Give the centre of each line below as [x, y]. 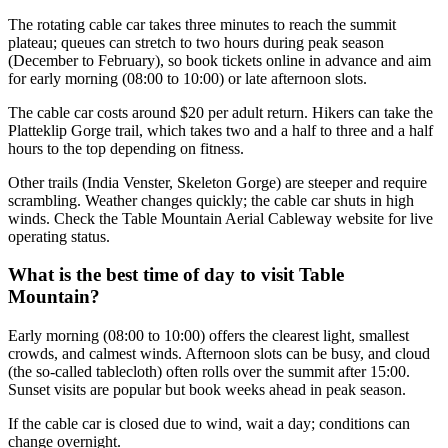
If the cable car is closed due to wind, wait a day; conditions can [209, 423]
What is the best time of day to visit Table [176, 275]
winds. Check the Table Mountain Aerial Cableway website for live [220, 218]
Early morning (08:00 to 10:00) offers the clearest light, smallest [208, 335]
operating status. [59, 236]
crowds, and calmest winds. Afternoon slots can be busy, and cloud [219, 353]
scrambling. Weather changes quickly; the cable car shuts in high [211, 200]
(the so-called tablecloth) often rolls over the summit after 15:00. [209, 371]
